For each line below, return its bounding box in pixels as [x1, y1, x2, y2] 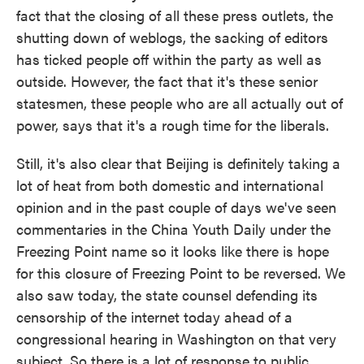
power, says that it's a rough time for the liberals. [16, 115, 329, 135]
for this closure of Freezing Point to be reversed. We [16, 262, 345, 283]
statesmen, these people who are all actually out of [16, 93, 343, 113]
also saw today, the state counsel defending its [16, 284, 318, 305]
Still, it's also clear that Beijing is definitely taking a [16, 153, 340, 173]
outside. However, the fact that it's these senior [16, 71, 318, 91]
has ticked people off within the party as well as [16, 49, 322, 69]
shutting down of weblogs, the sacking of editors [16, 27, 328, 47]
